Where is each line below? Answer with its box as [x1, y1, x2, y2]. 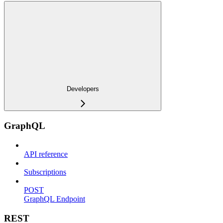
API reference [24, 149, 68, 158]
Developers [66, 85, 99, 93]
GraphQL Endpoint [24, 194, 85, 203]
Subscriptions [24, 167, 66, 176]
